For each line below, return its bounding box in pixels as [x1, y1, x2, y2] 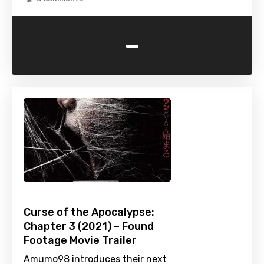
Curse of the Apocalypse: [24, 206, 154, 219]
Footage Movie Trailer [24, 234, 137, 247]
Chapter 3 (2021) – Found [24, 220, 154, 233]
